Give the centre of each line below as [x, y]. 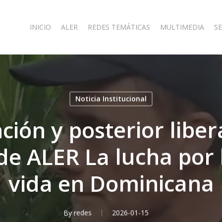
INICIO [40, 27]
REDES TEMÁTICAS [119, 27]
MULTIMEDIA [182, 27]
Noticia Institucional [111, 99]
